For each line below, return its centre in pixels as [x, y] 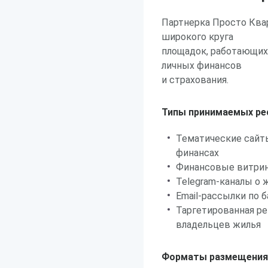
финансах [197, 153]
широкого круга [197, 37]
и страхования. [195, 80]
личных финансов [202, 66]
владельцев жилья [218, 225]
